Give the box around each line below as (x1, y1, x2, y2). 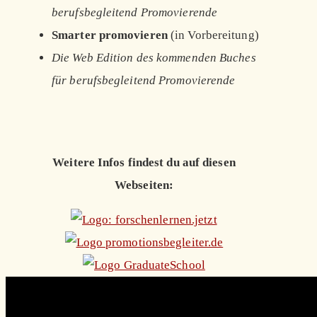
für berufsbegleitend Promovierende (52, 74, 236, 88)
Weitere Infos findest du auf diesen (52, 156, 236, 170)
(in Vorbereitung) (167, 28, 259, 42)
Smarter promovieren (52, 28, 168, 42)
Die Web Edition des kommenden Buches (52, 51, 256, 65)
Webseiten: (115, 178, 173, 192)
